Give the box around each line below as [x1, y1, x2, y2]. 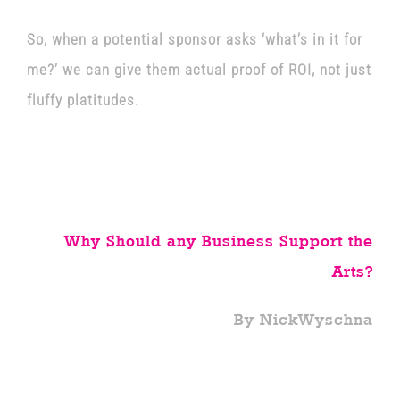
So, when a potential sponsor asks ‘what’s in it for [26, 30, 362, 48]
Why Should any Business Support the [64, 232, 374, 250]
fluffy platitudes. [26, 91, 139, 109]
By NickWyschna [234, 311, 374, 329]
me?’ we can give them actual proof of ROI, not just [26, 61, 371, 79]
